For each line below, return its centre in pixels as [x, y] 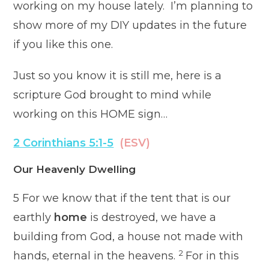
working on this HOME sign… [91, 114]
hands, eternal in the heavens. [95, 256]
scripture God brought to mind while [113, 95]
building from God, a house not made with [128, 237]
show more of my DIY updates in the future [130, 26]
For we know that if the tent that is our [127, 198]
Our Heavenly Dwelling [75, 170]
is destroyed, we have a [152, 218]
